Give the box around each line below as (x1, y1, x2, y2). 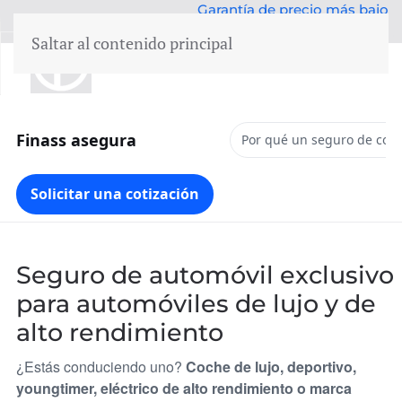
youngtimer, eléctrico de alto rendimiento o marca (16, 378, 352, 398)
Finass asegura (16, 129, 136, 151)
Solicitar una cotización (31, 184, 199, 204)
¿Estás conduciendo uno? (16, 356, 186, 377)
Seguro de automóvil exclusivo (16, 260, 394, 290)
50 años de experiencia (131, 22, 271, 40)
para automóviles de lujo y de (16, 289, 376, 319)
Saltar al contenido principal (31, 32, 232, 54)
